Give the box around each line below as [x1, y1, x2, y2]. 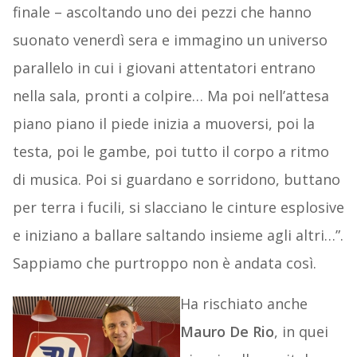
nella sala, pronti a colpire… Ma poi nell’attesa [12, 86, 329, 106]
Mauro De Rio [179, 322, 274, 342]
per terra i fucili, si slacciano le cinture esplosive [12, 198, 344, 218]
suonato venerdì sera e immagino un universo [12, 30, 328, 50]
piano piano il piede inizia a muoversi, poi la [12, 114, 315, 134]
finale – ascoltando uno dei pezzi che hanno [12, 2, 312, 22]
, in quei [273, 322, 328, 342]
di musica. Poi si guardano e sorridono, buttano [12, 170, 340, 190]
